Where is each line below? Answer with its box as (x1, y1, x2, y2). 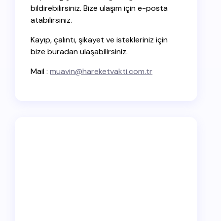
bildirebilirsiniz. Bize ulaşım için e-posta (31, 3, 168, 13)
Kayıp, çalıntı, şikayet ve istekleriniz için (31, 35, 168, 45)
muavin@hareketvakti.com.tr (50, 66, 152, 76)
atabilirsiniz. (31, 15, 72, 25)
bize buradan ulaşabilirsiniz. (31, 46, 128, 57)
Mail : (31, 66, 50, 76)
